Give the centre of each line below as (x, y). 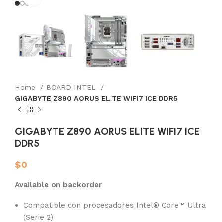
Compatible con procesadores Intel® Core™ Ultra (115, 205)
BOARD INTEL (72, 87)
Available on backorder (58, 185)
